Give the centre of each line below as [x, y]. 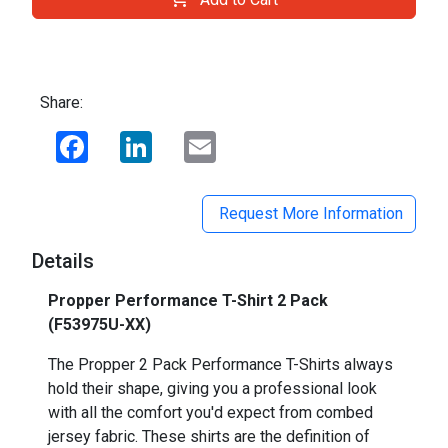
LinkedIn [182, 138]
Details [63, 261]
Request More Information [309, 213]
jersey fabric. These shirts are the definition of [209, 436]
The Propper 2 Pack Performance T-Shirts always [220, 364]
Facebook [122, 138]
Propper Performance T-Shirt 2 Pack [188, 300]
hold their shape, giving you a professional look [212, 388]
